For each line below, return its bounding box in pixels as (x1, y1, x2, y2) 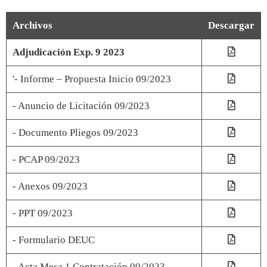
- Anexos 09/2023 (13, 180, 88, 192)
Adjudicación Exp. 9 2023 (13, 46, 125, 58)
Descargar (208, 19, 254, 31)
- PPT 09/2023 (13, 207, 73, 219)
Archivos (13, 19, 52, 31)
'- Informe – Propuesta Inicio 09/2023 (13, 73, 171, 85)
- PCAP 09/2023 (13, 153, 80, 165)
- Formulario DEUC (13, 234, 95, 246)
